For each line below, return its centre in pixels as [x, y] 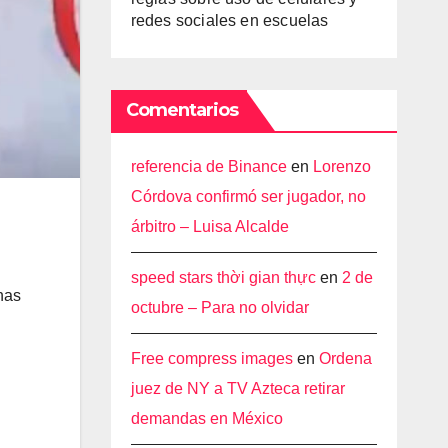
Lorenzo [341, 166]
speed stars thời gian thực [223, 277]
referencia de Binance [208, 166]
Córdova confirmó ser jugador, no [248, 196]
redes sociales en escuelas [229, 20]
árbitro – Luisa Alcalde [209, 226]
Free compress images [211, 358]
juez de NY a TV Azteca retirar [237, 388]
